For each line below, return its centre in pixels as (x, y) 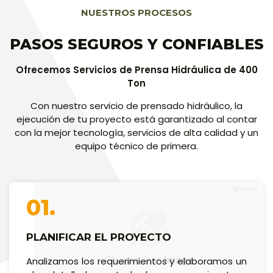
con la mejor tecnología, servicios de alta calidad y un (136, 132)
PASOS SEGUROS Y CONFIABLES (136, 44)
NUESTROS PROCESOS (136, 12)
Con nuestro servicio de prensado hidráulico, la (136, 105)
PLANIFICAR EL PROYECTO (99, 237)
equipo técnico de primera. (136, 146)
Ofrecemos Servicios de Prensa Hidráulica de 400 (136, 69)
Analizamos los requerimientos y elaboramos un (136, 261)
